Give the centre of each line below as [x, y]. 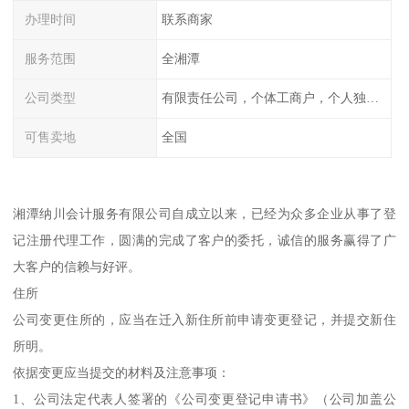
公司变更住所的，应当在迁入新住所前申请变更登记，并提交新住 [204, 320]
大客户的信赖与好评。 [77, 267]
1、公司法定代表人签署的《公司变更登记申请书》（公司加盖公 [204, 399]
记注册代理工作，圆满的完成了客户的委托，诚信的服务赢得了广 [204, 241]
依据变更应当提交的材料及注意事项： [122, 373]
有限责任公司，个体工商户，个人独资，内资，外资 [372, 98]
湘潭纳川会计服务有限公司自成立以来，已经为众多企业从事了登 [204, 214]
